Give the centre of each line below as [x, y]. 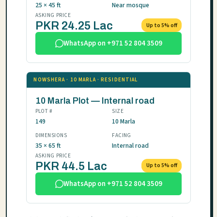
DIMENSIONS [51, 135]
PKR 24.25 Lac [74, 26]
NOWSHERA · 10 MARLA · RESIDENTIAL [86, 80]
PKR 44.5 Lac [71, 166]
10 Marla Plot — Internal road [95, 101]
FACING [122, 135]
